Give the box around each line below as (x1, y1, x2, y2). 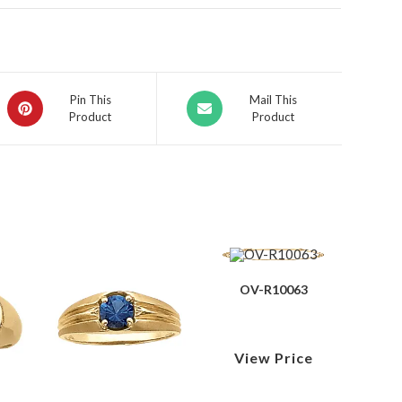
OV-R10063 (239, 281, 308, 297)
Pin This (69, 92, 111, 107)
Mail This (249, 92, 297, 107)
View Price (233, 348, 313, 366)
